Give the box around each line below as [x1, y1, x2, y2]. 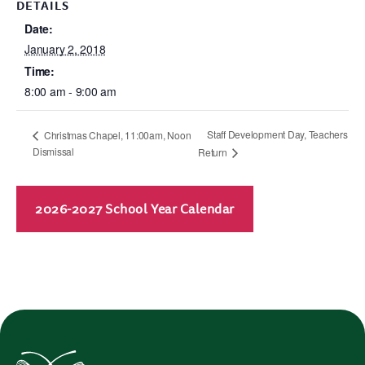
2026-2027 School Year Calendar [35, 199, 235, 219]
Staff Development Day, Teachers [207, 127, 348, 142]
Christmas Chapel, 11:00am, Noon [42, 127, 191, 142]
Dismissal [33, 144, 74, 159]
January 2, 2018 [24, 41, 106, 57]
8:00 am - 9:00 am [24, 83, 117, 99]
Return [198, 145, 230, 160]
